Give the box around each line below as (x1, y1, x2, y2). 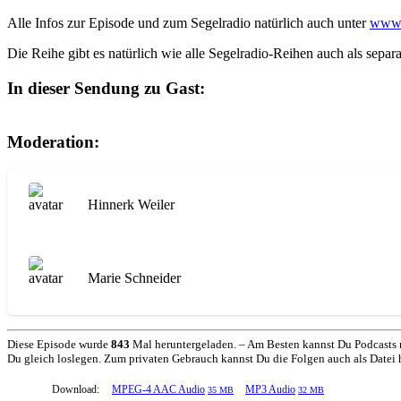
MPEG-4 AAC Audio (112, 382, 205, 396)
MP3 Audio (245, 382, 295, 396)
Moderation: (7, 132, 99, 151)
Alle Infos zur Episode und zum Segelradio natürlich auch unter (7, 15, 370, 31)
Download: (52, 382, 99, 396)
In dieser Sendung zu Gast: (7, 79, 205, 98)
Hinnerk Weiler (88, 197, 175, 213)
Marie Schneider (88, 270, 181, 286)
